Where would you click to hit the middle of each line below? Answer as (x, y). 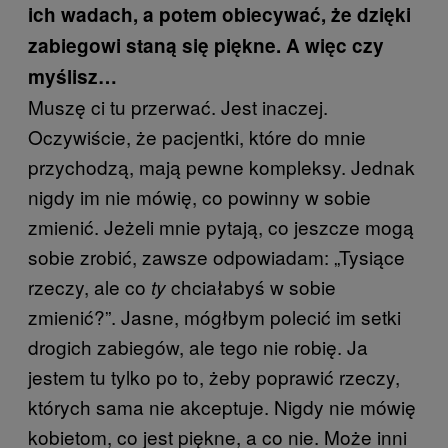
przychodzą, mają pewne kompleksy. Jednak (221, 166)
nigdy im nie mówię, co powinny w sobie (199, 196)
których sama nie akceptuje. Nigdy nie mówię (222, 406)
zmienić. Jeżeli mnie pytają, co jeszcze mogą (221, 226)
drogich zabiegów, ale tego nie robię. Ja (198, 346)
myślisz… (72, 76)
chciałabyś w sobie (251, 286)
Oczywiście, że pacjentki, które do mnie (197, 136)
